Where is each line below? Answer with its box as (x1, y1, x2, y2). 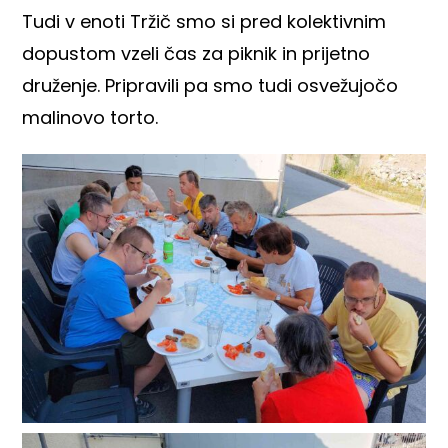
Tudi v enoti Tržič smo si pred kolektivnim (22, 8, 387, 34)
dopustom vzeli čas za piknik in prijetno (22, 40, 371, 66)
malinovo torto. (22, 104, 159, 130)
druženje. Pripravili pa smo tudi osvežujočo (22, 72, 399, 98)
